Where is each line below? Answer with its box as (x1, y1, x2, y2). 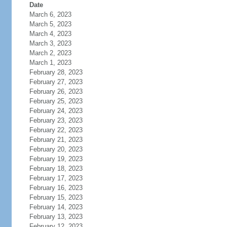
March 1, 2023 (29, 59, 71, 66)
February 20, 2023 (29, 145, 83, 153)
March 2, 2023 (29, 49, 71, 57)
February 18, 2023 (29, 165, 83, 172)
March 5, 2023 (29, 20, 71, 28)
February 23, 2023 (29, 117, 83, 124)
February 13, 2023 (29, 213, 83, 220)
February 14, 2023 (29, 203, 83, 211)
